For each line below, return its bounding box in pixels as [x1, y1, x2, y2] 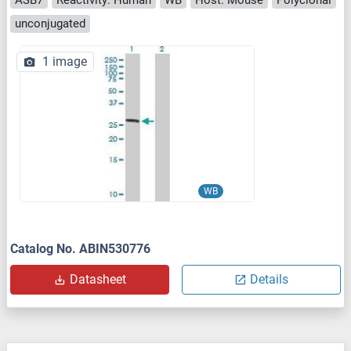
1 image [42, 53, 87, 69]
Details [250, 271, 288, 287]
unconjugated [15, 16, 85, 31]
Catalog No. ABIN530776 [10, 241, 150, 256]
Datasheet [69, 271, 126, 287]
